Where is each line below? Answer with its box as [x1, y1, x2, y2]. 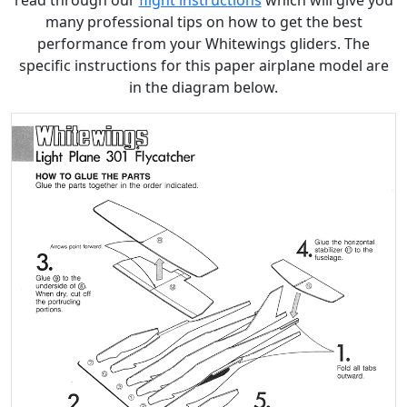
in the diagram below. [129, 77, 278, 97]
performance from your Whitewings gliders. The [37, 34, 370, 54]
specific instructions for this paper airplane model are [18, 55, 389, 75]
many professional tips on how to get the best [45, 12, 362, 32]
